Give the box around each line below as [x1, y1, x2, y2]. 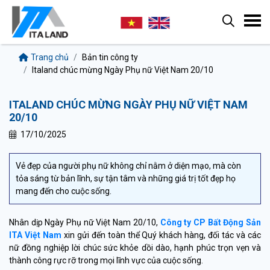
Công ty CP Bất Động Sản [160, 218, 262, 227]
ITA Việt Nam [9, 230, 61, 240]
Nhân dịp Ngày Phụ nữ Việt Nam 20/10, [9, 218, 160, 227]
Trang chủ [31, 52, 69, 62]
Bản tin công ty [82, 52, 138, 62]
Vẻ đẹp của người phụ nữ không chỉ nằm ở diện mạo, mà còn [16, 161, 241, 171]
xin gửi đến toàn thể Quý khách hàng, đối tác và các [61, 230, 262, 240]
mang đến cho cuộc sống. [16, 186, 111, 196]
